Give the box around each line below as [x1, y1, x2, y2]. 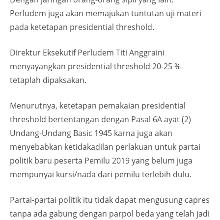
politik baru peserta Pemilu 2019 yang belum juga [10, 155, 192, 166]
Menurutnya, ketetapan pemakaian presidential [10, 100, 186, 111]
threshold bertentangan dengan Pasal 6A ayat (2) [10, 114, 191, 125]
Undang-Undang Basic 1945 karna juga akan [10, 128, 172, 138]
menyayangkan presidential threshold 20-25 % [10, 61, 181, 72]
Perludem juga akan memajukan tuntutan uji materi [10, 8, 201, 19]
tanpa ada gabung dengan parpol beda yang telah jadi [10, 208, 210, 219]
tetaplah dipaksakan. [10, 75, 86, 85]
